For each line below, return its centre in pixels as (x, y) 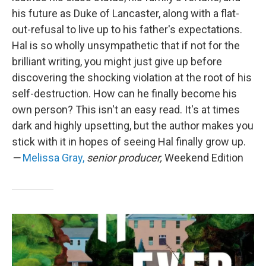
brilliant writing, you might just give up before (117, 61)
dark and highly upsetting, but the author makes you (133, 126)
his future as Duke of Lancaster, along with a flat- (126, 13)
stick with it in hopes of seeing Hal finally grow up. (129, 142)
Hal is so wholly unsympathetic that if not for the (126, 45)
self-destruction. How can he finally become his (124, 94)
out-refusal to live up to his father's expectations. (127, 29)
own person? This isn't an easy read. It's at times (126, 110)
